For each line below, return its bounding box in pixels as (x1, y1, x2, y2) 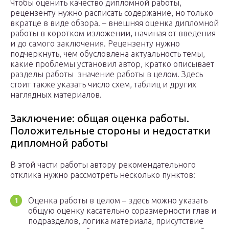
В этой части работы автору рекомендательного (10, 160, 196, 170)
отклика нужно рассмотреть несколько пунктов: (10, 170, 195, 180)
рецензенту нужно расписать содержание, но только (10, 8, 213, 18)
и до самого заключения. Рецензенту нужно (10, 39, 180, 49)
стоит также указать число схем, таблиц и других (10, 80, 196, 89)
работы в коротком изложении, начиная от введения (10, 29, 216, 38)
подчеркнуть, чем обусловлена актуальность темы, (10, 49, 205, 59)
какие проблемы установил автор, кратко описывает (10, 59, 214, 69)
